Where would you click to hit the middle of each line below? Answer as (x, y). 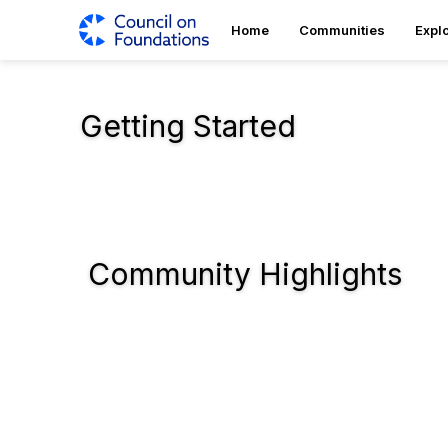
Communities (341, 30)
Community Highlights (245, 274)
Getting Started (188, 126)
